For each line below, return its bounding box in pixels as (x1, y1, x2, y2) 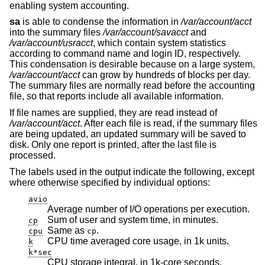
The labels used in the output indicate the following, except (9, 166, 254, 177)
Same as (47, 225, 87, 236)
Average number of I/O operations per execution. (47, 204, 250, 215)
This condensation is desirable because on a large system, (9, 59, 255, 70)
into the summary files (9, 27, 103, 38)
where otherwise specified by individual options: (9, 177, 210, 188)
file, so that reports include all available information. (9, 91, 224, 102)
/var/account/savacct (103, 27, 188, 38)
